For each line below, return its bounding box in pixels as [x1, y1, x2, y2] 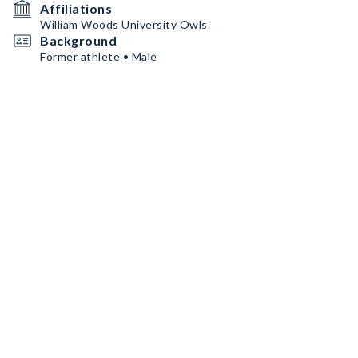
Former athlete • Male [40, 50, 157, 63]
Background [40, 33, 117, 48]
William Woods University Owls [40, 18, 208, 31]
